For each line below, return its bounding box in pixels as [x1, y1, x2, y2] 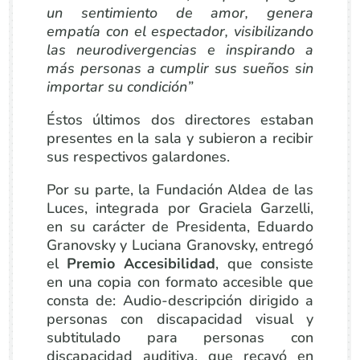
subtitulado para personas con [46, 328, 314, 347]
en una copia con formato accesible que [46, 272, 314, 292]
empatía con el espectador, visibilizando [46, 22, 314, 41]
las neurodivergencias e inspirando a [46, 40, 314, 59]
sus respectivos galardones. [46, 147, 230, 166]
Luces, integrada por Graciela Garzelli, [46, 198, 314, 218]
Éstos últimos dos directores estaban [46, 110, 314, 129]
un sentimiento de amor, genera [46, 3, 314, 22]
